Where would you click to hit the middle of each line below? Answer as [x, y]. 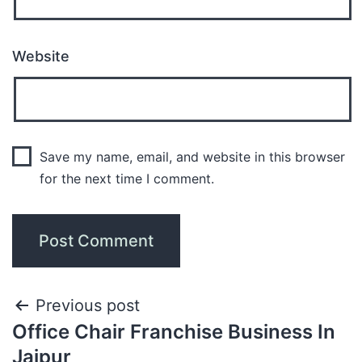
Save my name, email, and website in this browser [192, 157]
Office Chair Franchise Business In [174, 332]
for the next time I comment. [126, 179]
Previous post [88, 305]
